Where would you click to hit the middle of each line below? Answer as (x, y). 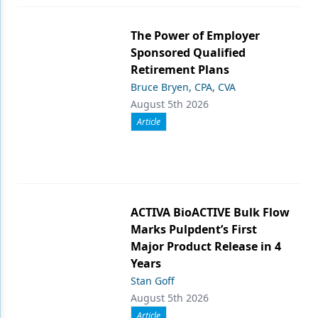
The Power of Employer (195, 35)
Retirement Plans (180, 70)
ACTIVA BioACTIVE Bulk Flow (210, 212)
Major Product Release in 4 (206, 246)
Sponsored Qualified (188, 53)
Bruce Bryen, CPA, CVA (183, 87)
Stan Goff (153, 281)
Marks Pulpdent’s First (194, 229)
